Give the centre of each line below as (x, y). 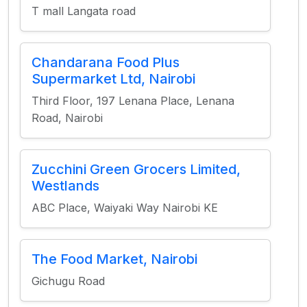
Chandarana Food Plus (106, 62)
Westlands (65, 186)
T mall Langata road (84, 11)
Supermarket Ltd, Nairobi (113, 79)
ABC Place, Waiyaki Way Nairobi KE (125, 208)
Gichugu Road (68, 281)
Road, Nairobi (67, 118)
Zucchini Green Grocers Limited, (136, 169)
